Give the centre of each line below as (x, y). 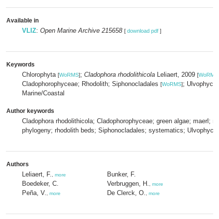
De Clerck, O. (126, 193)
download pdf (143, 31)
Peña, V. (34, 193)
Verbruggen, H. (128, 184)
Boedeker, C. (40, 184)
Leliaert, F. (37, 174)
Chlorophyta (40, 75)
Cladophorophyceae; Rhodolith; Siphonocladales (91, 84)
